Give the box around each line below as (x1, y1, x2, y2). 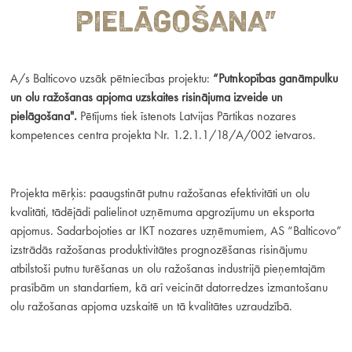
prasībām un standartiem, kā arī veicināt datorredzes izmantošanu (9, 278, 328, 295)
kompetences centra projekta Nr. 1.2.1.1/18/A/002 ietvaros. (9, 126, 316, 144)
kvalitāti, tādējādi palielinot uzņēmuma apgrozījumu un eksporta (9, 203, 314, 220)
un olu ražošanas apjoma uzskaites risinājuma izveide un (9, 89, 283, 106)
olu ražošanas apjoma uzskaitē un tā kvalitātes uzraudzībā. (9, 297, 292, 314)
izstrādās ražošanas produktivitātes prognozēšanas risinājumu (9, 240, 307, 258)
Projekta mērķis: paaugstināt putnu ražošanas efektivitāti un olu (9, 184, 310, 201)
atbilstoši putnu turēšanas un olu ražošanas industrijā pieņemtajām (9, 259, 325, 277)
